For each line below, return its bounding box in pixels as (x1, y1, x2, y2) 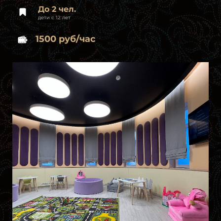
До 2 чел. (36, 4, 76, 14)
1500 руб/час (36, 33, 96, 44)
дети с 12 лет (38, 14, 71, 21)
